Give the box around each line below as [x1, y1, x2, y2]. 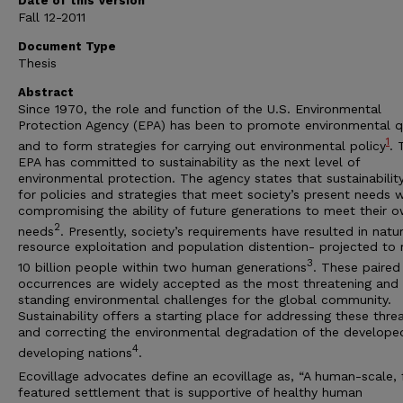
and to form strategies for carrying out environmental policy [18, 138, 386, 153]
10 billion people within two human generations [18, 259, 307, 274]
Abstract [18, 85, 74, 99]
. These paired [313, 259, 400, 274]
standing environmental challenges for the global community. [18, 291, 391, 307]
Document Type [18, 40, 116, 53]
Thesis [18, 56, 57, 70]
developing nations [18, 345, 132, 360]
